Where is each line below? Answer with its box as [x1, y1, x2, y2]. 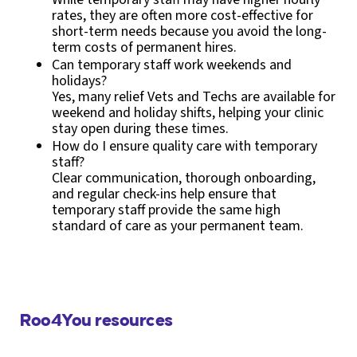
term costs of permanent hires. [52, 37, 237, 57]
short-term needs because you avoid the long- [52, 21, 327, 41]
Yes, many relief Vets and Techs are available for [52, 86, 335, 107]
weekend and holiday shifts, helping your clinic [52, 102, 324, 123]
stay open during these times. [52, 118, 229, 139]
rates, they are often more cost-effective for [52, 5, 313, 25]
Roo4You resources [20, 312, 173, 331]
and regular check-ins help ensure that [52, 183, 277, 204]
